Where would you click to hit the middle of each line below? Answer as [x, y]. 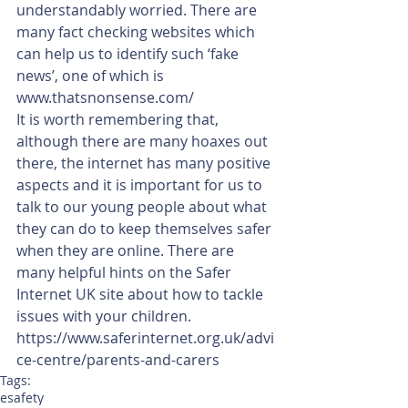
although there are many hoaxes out [144, 142]
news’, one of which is [92, 76]
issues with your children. [106, 316]
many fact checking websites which [138, 32]
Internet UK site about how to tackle [142, 295]
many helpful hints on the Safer [126, 273]
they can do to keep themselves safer [146, 229]
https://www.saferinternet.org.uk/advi [145, 338]
